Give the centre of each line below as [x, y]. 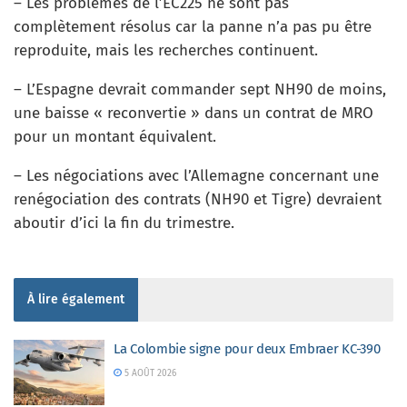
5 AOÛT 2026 [149, 373]
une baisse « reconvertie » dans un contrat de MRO [194, 113]
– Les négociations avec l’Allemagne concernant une [196, 176]
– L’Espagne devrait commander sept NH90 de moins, [200, 89]
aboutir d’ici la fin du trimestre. [124, 223]
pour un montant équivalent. [115, 137]
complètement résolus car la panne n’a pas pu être [193, 27]
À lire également [76, 299]
